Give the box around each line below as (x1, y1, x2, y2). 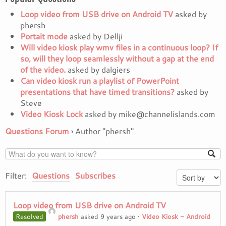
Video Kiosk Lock (20, 108, 83, 120)
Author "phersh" (75, 125, 134, 137)
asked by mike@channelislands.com (83, 108, 215, 120)
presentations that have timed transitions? (20, 86, 175, 98)
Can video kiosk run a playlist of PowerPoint (20, 75, 179, 87)
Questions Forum (5, 125, 69, 137)
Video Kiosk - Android (142, 212, 210, 221)
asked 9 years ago (79, 212, 136, 221)
